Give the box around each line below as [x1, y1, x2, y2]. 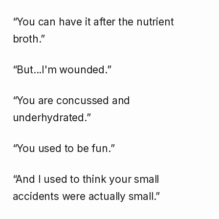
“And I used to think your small [12, 173, 159, 186]
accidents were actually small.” [12, 190, 160, 203]
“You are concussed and [12, 94, 131, 107]
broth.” [12, 33, 45, 45]
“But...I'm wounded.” [12, 64, 111, 76]
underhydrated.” [12, 111, 91, 124]
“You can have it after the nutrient [12, 16, 174, 28]
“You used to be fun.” [12, 142, 115, 155]
